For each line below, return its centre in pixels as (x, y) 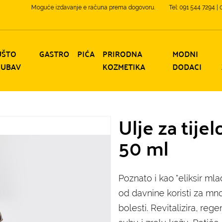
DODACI (187, 67)
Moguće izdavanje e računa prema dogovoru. (93, 7)
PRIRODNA (122, 54)
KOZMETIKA (124, 67)
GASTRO (54, 54)
